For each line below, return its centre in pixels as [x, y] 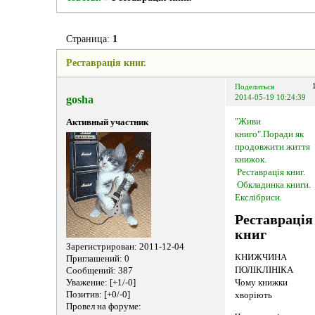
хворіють [254, 296]
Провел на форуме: [103, 307]
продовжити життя [273, 147]
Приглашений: [94, 259]
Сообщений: [91, 271]
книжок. [251, 160]
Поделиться [255, 87]
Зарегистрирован [100, 247]
